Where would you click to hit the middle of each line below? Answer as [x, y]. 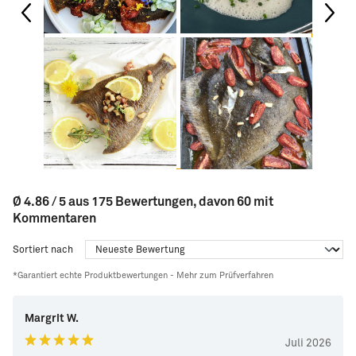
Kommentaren [54, 219]
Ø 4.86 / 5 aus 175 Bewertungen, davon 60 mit [143, 202]
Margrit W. [52, 319]
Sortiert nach [43, 250]
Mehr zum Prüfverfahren [225, 276]
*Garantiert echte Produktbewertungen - [93, 276]
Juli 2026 [308, 344]
